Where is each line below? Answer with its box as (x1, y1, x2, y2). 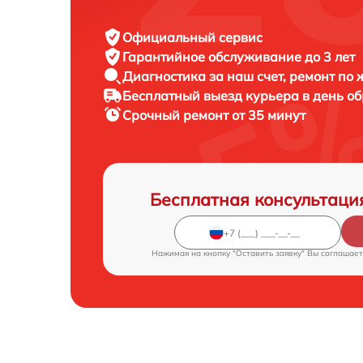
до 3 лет (305, 49, 355, 66)
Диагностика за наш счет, (122, 68, 289, 85)
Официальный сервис (122, 29, 263, 46)
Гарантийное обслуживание (122, 49, 305, 66)
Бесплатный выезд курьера (122, 88, 302, 105)
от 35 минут (232, 107, 305, 124)
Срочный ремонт (122, 107, 232, 124)
